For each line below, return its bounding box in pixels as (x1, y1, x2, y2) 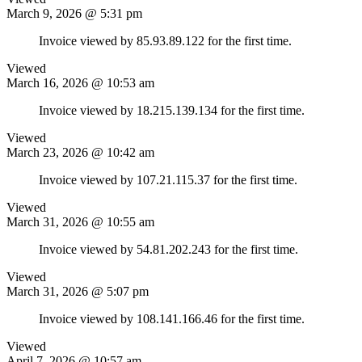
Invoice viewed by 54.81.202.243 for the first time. (39, 242, 298, 256)
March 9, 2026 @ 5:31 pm (6, 6, 142, 20)
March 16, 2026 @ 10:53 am (6, 75, 154, 90)
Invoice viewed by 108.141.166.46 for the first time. (39, 311, 305, 326)
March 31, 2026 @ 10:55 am (6, 214, 154, 229)
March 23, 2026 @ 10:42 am (6, 145, 154, 159)
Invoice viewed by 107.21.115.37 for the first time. (39, 172, 297, 187)
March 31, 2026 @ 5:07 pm (6, 284, 149, 298)
